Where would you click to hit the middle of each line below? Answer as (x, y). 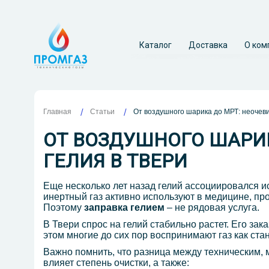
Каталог (155, 45)
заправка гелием (124, 208)
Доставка (208, 45)
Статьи (102, 112)
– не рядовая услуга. (212, 208)
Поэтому (64, 208)
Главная (57, 111)
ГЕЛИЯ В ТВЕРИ (115, 161)
